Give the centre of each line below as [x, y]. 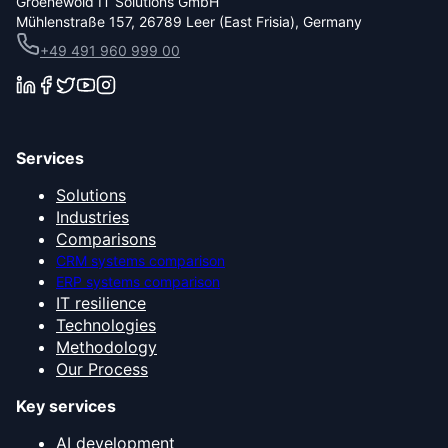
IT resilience [101, 302]
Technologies [106, 324]
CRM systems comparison [140, 260]
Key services [66, 405]
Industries [92, 216]
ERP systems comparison [138, 281]
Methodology [106, 346]
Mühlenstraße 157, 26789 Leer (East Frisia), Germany [189, 21]
